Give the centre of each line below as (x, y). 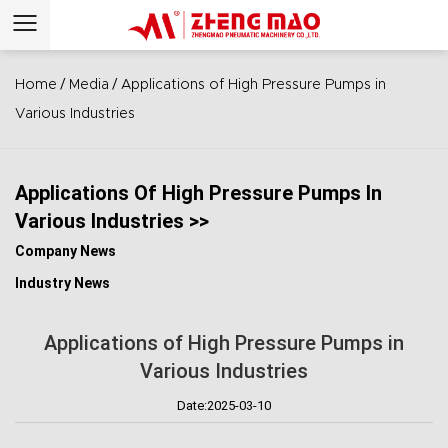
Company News (65, 251)
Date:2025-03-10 (224, 405)
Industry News (62, 283)
